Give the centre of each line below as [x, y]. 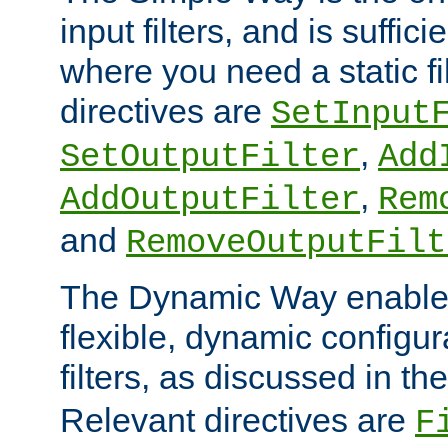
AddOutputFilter [210, 199]
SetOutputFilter [210, 156]
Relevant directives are [237, 419]
